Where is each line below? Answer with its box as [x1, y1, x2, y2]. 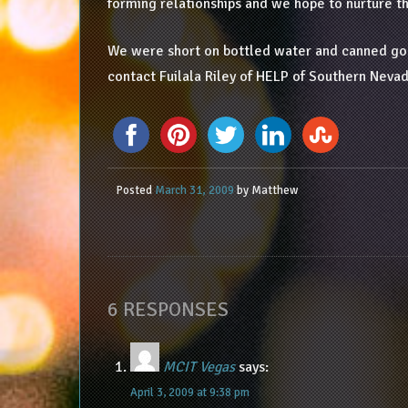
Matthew [250, 182, 298, 198]
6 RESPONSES [107, 297, 229, 321]
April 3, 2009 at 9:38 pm [129, 384, 250, 400]
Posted [116, 182, 155, 198]
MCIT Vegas [162, 357, 235, 376]
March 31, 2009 [154, 182, 234, 198]
